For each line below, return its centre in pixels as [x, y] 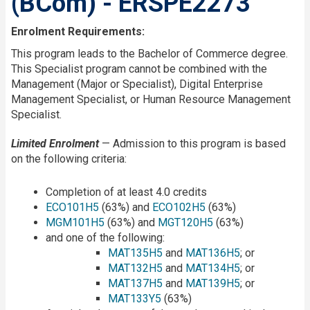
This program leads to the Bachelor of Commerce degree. [149, 53]
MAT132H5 [135, 268]
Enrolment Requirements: [78, 31]
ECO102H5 [179, 207]
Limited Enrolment [55, 143]
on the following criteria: [69, 158]
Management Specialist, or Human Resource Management [151, 99]
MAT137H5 [135, 283]
